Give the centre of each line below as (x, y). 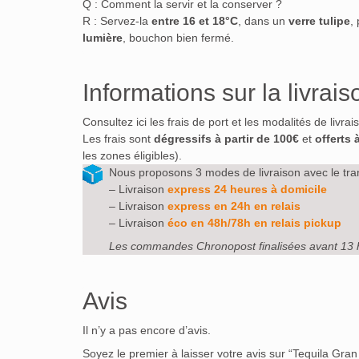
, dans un (263, 21)
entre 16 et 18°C (195, 21)
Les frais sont (118, 139)
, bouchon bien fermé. (178, 38)
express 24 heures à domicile (247, 190)
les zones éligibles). (132, 156)
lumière (103, 38)
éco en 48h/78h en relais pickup (254, 223)
